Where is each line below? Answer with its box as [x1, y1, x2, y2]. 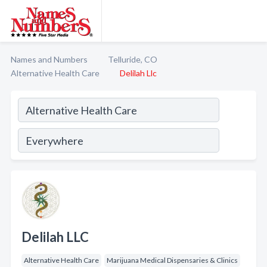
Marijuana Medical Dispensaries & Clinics [107, 256, 238, 265]
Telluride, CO [108, 54, 157, 64]
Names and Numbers [11, 54, 88, 64]
